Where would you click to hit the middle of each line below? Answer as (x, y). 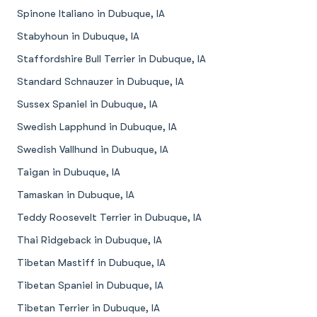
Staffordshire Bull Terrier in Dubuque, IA (111, 59)
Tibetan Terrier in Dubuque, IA (88, 308)
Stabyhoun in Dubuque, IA (78, 36)
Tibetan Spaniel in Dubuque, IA (90, 286)
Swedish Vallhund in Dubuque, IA (93, 150)
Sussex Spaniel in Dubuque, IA (87, 104)
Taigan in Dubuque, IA (69, 172)
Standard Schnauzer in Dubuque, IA (100, 82)
